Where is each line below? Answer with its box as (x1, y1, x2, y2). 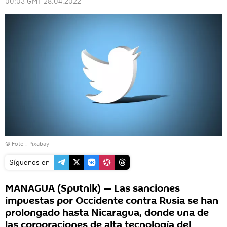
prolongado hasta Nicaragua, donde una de (5, 205, 209, 220)
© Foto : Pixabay (5, 139, 49, 147)
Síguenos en (9, 157, 50, 167)
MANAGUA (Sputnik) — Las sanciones (5, 181, 180, 196)
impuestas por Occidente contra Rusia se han (5, 193, 218, 208)
